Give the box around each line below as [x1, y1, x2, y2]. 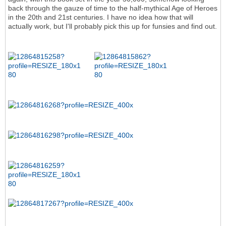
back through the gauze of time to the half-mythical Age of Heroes [8, 4, 217, 13]
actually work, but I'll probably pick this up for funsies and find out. [8, 22, 217, 31]
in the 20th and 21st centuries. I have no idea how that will [8, 13, 193, 22]
